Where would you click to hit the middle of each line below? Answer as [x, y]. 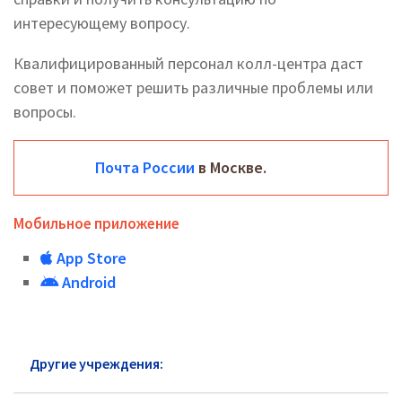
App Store [90, 258]
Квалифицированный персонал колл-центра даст [188, 63]
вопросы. [45, 112]
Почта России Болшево [248, 363]
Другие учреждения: [96, 363]
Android [87, 282]
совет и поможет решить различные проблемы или [193, 87]
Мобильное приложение [96, 223]
